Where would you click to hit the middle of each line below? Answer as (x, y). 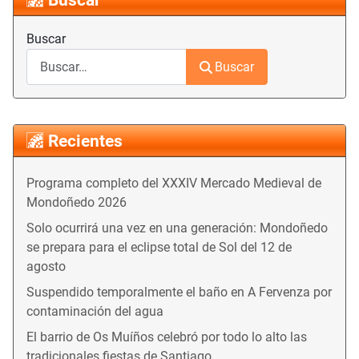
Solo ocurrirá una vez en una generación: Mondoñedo (177, 228)
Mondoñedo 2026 (77, 203)
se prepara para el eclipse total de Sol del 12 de (159, 248)
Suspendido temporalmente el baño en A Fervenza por (179, 292)
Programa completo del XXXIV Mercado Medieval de (174, 184)
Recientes (85, 141)
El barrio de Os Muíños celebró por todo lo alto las (167, 337)
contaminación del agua (95, 312)
